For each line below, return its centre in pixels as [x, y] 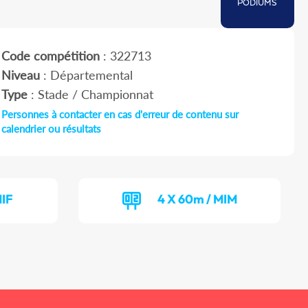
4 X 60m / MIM [197, 199]
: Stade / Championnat [90, 95]
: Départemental [86, 75]
